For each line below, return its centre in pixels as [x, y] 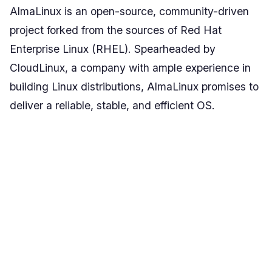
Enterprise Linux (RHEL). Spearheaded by [113, 49]
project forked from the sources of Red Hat [116, 30]
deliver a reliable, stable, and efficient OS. [112, 105]
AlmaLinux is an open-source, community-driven [129, 11]
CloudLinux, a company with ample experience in [130, 68]
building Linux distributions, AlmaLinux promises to [134, 87]
